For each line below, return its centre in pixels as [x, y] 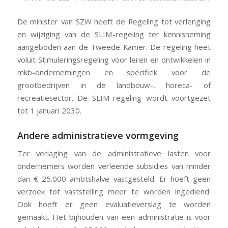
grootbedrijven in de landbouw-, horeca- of [114, 85]
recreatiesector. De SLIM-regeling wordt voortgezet [114, 97]
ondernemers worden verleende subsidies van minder [114, 166]
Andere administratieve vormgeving [98, 135]
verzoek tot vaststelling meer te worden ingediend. [114, 191]
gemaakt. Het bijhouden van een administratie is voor [114, 217]
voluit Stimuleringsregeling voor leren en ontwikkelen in [114, 59]
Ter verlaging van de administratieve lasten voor [114, 153]
